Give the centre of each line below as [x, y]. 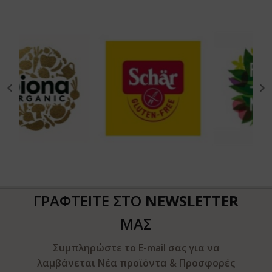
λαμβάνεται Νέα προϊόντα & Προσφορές [136, 263]
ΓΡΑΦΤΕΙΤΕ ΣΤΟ [89, 200]
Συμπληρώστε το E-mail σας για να [136, 247]
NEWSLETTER [192, 200]
